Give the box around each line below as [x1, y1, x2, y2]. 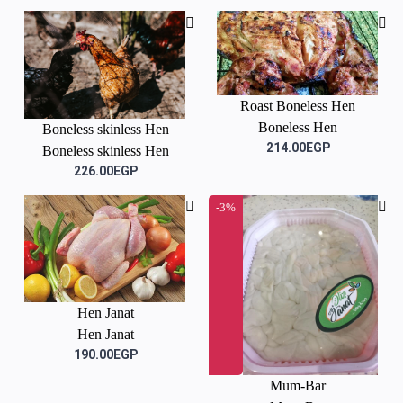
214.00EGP [265, 140, 330, 156]
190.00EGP [73, 346, 138, 362]
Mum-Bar [270, 377, 326, 393]
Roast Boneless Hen [240, 98, 355, 114]
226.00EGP [73, 163, 138, 178]
